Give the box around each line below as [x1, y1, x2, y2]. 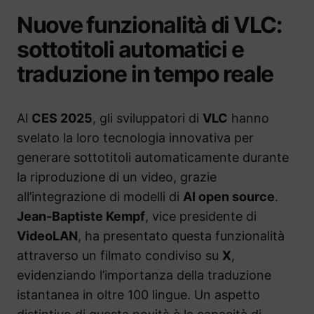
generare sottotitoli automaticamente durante [17, 150, 289, 165]
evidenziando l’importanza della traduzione [17, 268, 271, 283]
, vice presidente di [145, 209, 257, 224]
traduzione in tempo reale [17, 60, 273, 88]
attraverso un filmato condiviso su [17, 248, 222, 264]
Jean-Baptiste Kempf [17, 209, 145, 224]
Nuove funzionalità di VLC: [17, 11, 282, 39]
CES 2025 [32, 111, 93, 126]
